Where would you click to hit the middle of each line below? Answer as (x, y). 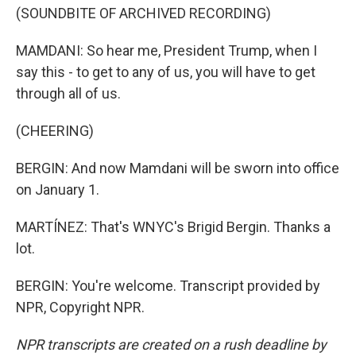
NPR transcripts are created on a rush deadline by (171, 344)
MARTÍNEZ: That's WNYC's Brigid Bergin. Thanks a (173, 227)
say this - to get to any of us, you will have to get (166, 72)
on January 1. (58, 190)
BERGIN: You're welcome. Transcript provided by (168, 286)
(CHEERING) (55, 131)
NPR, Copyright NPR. (80, 307)
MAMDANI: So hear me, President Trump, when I (166, 50)
